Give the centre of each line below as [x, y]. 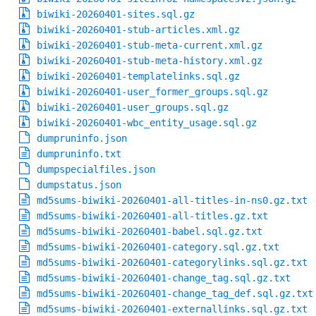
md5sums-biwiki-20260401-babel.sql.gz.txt [150, 232]
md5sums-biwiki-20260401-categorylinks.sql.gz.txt [172, 263]
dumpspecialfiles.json [96, 170]
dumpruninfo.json [82, 139]
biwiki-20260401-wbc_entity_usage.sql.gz [147, 123]
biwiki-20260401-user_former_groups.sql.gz [153, 92]
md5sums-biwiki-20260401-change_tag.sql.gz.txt [164, 278]
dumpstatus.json [79, 185]
